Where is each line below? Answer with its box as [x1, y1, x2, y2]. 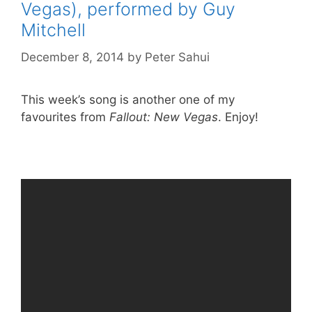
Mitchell [21, 19, 86, 40]
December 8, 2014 [21, 49, 124, 64]
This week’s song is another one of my [21, 92, 235, 107]
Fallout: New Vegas [109, 109, 218, 124]
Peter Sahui [145, 49, 210, 64]
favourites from [21, 109, 109, 124]
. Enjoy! [218, 109, 258, 124]
